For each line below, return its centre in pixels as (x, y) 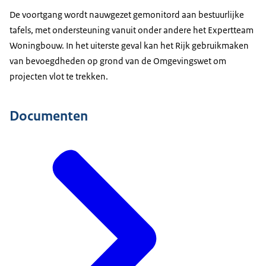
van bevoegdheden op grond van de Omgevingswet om (118, 61)
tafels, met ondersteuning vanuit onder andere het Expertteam (132, 30)
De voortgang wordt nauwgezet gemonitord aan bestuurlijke (127, 14)
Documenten (49, 115)
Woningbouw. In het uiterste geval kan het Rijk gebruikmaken (129, 45)
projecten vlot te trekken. (59, 76)
